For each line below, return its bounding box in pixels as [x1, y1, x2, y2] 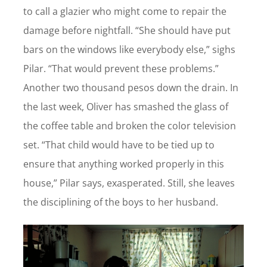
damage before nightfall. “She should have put [23, 24, 231, 38]
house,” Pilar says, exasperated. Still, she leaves [23, 176, 235, 190]
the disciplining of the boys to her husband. [23, 195, 221, 209]
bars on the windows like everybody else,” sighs [23, 43, 235, 57]
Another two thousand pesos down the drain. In [23, 81, 238, 95]
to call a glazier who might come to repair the [23, 5, 226, 18]
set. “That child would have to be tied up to [23, 138, 215, 152]
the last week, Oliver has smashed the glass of [23, 100, 228, 114]
